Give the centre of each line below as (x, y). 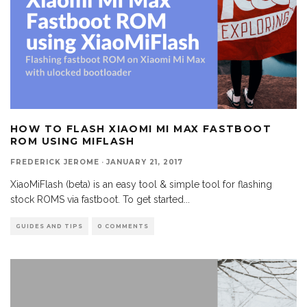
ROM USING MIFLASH (73, 141)
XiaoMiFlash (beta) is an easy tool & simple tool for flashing (141, 184)
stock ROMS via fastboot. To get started (97, 199)
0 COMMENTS (123, 226)
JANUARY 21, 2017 (145, 162)
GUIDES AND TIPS (49, 226)
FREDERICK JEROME (55, 162)
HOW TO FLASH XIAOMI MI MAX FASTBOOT (141, 128)
